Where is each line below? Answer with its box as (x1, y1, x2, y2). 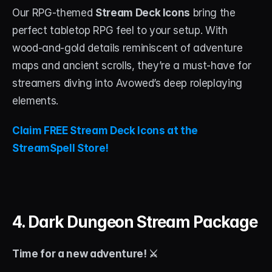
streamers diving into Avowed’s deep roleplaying (12, 76, 243, 89)
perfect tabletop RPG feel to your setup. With (12, 24, 228, 36)
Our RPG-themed (12, 6, 95, 19)
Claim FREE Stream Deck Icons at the (12, 124, 199, 137)
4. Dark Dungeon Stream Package (12, 212, 257, 231)
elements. (12, 94, 58, 107)
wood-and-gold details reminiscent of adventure (12, 41, 243, 54)
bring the (190, 6, 236, 19)
